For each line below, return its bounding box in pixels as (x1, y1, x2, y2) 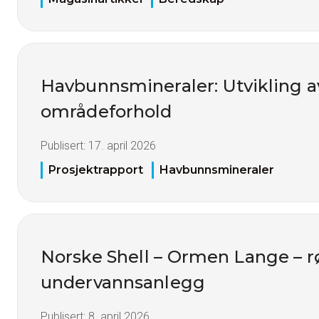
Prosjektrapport (48, 162, 143, 177)
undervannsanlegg (41, 271, 205, 293)
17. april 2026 (88, 138, 156, 152)
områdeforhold (41, 100, 172, 122)
